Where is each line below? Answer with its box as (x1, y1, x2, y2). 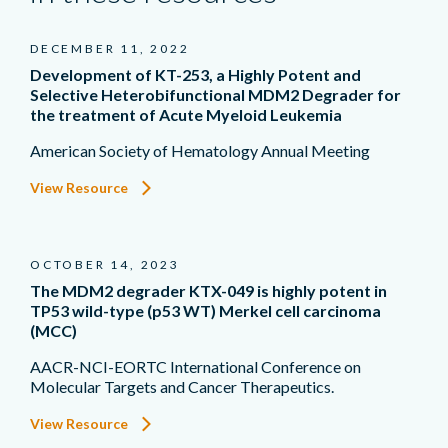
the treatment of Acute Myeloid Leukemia (30, 104, 342, 124)
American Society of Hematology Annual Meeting (30, 140, 370, 160)
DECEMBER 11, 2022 (30, 40, 190, 56)
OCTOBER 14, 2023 (30, 256, 180, 272)
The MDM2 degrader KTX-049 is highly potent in (30, 280, 387, 300)
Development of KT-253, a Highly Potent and (30, 64, 361, 84)
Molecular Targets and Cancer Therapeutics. (30, 376, 334, 396)
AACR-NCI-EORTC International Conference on (30, 356, 361, 376)
